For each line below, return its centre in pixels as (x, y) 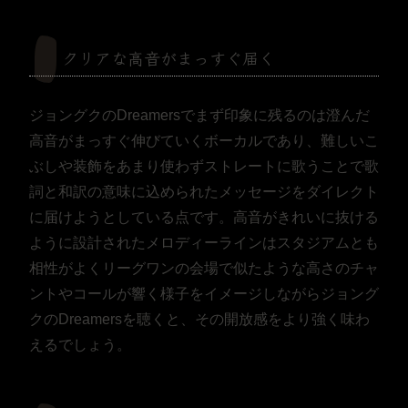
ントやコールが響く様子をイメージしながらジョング (204, 293)
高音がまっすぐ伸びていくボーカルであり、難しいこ (204, 140)
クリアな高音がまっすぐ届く (168, 57)
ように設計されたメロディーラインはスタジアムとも (204, 242)
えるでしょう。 (80, 344)
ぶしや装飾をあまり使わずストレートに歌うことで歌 (204, 166)
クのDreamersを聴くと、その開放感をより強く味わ (199, 319)
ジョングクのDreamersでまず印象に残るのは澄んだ (199, 115)
